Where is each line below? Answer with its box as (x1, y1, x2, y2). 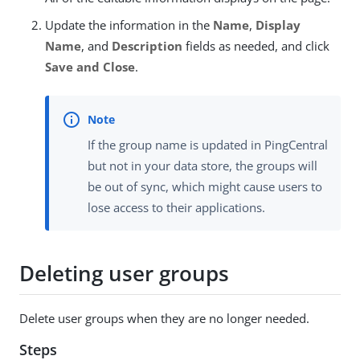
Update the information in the (45, 17, 213, 34)
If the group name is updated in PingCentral (88, 136, 328, 153)
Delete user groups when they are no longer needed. (19, 309, 309, 326)
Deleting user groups (19, 259, 229, 288)
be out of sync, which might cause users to (88, 178, 322, 194)
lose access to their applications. (88, 198, 265, 215)
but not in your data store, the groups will (88, 157, 317, 174)
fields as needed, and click (182, 38, 329, 55)
